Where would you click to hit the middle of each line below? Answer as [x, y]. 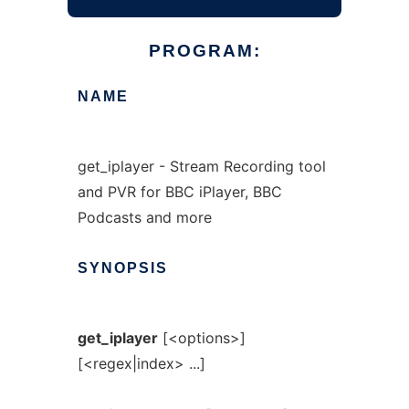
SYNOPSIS [122, 268]
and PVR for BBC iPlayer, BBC [179, 192]
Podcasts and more [144, 217]
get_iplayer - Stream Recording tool [201, 166]
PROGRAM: [204, 51]
